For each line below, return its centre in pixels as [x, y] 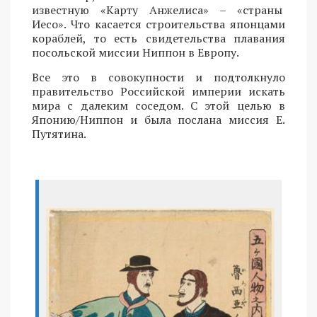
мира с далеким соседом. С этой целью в [158, 106]
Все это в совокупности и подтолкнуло [158, 77]
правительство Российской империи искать [158, 92]
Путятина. [59, 134]
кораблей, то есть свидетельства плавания [158, 39]
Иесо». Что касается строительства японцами [158, 24]
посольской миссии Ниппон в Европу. [136, 53]
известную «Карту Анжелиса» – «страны [158, 10]
